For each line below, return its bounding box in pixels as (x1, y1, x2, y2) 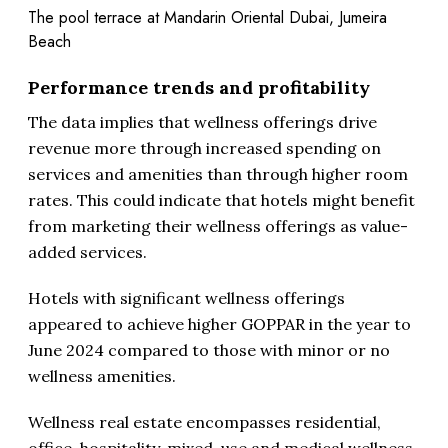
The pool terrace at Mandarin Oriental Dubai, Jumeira (28, 6, 387, 30)
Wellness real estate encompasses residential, (28, 412, 381, 433)
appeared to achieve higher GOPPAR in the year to (28, 314, 411, 335)
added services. (28, 242, 147, 263)
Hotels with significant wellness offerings (28, 288, 345, 309)
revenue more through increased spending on (28, 138, 381, 159)
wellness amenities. (28, 366, 176, 387)
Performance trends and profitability (28, 76, 370, 100)
